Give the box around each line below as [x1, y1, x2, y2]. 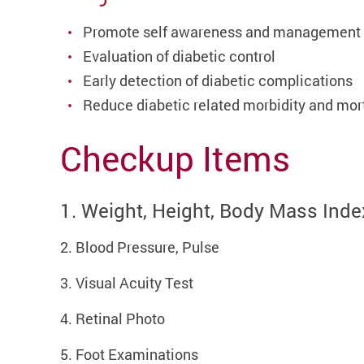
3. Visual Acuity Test [60, 273, 193, 293]
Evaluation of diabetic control [83, 46, 275, 67]
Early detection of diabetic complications [83, 71, 353, 91]
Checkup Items [60, 136, 290, 182]
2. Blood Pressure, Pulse [60, 237, 219, 258]
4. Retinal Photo [60, 309, 165, 329]
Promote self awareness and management [83, 22, 361, 42]
